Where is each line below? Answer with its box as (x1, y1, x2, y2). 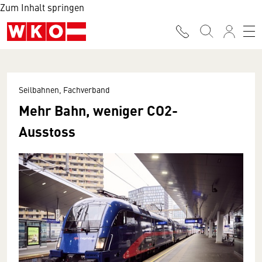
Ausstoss (19, 121, 75, 141)
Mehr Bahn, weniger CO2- (19, 100, 178, 120)
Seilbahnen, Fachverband (19, 84, 110, 95)
